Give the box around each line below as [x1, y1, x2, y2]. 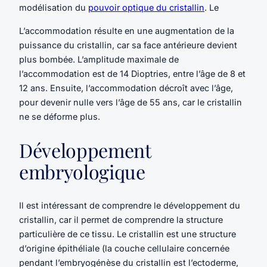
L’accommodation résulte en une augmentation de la [19, 25, 234, 36]
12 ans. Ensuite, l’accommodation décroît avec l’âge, [19, 82, 233, 93]
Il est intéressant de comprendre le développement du [19, 200, 240, 210]
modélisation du [19, 2, 88, 13]
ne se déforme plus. [19, 111, 100, 122]
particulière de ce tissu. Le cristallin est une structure [19, 228, 236, 239]
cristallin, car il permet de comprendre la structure [19, 214, 223, 225]
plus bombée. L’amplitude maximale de [19, 54, 179, 64]
